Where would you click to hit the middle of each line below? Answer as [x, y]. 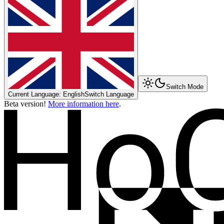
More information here [83, 104]
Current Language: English [46, 94]
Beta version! [26, 104]
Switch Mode [185, 87]
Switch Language [109, 94]
